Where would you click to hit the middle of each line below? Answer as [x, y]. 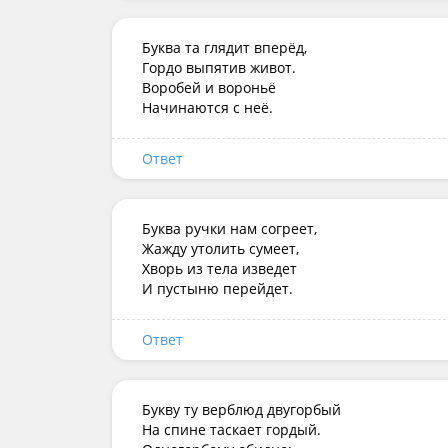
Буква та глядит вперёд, [224, 47]
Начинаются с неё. [207, 107]
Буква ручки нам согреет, [229, 228]
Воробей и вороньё [209, 87]
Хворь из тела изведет [219, 268]
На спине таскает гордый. [231, 429]
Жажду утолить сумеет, [220, 248]
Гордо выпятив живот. [219, 67]
